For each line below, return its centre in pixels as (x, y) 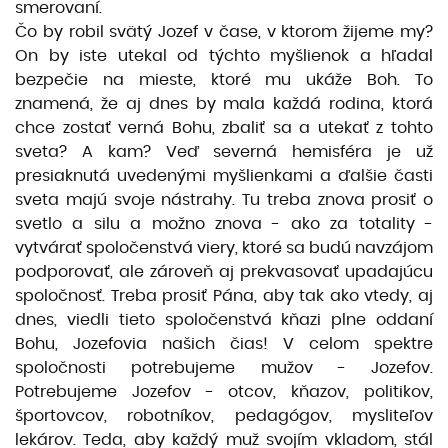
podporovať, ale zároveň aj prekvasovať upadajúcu (224, 271)
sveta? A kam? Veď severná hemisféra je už (224, 151)
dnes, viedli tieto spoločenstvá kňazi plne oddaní (224, 319)
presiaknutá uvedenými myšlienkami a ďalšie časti (224, 175)
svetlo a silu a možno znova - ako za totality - (224, 223)
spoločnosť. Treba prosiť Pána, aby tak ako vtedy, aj (224, 295)
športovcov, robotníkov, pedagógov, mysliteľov (224, 415)
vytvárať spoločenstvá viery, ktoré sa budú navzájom (224, 247)
